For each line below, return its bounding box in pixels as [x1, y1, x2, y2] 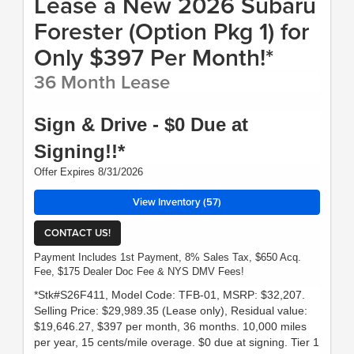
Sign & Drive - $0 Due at [34, 114, 248, 136]
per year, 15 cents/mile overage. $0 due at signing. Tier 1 [34, 336, 319, 349]
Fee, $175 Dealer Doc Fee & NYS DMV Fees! [34, 265, 244, 278]
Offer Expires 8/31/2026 [34, 166, 143, 179]
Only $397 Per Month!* [34, 40, 273, 75]
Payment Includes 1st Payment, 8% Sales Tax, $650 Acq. [34, 251, 301, 264]
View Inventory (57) [133, 194, 221, 210]
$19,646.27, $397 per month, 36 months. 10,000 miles [34, 320, 307, 333]
